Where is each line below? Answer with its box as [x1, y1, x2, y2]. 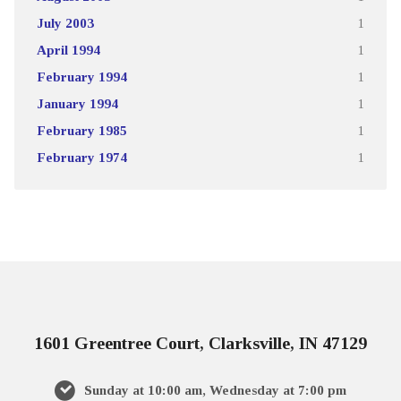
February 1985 [36, 122, 127, 138]
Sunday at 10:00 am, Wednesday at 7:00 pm [81, 381, 346, 397]
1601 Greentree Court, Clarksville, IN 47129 [34, 332, 367, 353]
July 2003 [36, 14, 94, 30]
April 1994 [36, 41, 100, 57]
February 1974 [36, 149, 127, 165]
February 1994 [36, 68, 127, 84]
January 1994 [36, 95, 118, 111]
